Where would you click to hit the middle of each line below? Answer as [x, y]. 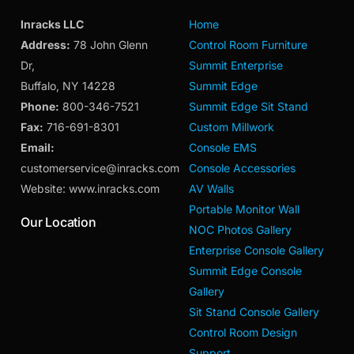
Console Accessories [242, 168]
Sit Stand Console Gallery [254, 312]
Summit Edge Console [245, 271]
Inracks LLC [53, 24]
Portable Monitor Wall [244, 209]
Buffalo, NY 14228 [68, 86]
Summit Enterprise [236, 66]
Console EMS [223, 148]
